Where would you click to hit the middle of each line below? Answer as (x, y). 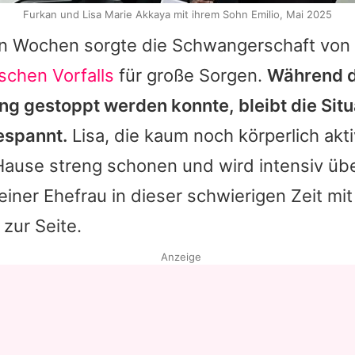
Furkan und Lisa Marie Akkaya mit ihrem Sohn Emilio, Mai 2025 (177, 15)
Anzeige (181, 257)
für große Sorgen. (191, 76)
